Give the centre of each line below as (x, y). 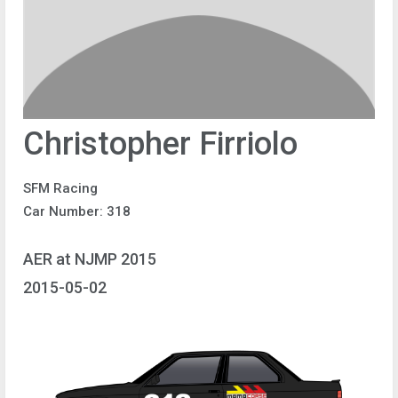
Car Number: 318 (77, 211)
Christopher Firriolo (160, 144)
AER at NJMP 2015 (90, 259)
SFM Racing (60, 188)
